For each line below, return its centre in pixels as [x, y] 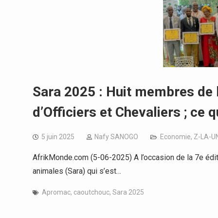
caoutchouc [91, 192]
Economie [175, 137]
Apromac [56, 192]
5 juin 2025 [58, 137]
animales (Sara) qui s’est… [77, 171]
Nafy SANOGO [116, 137]
